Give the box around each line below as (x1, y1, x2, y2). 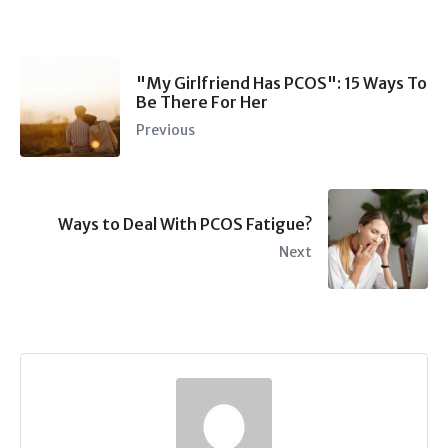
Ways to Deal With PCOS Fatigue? (58, 214, 312, 235)
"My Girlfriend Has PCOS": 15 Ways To (136, 72, 427, 93)
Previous (136, 120, 195, 139)
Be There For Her (136, 91, 268, 112)
